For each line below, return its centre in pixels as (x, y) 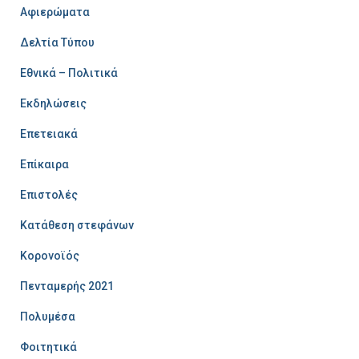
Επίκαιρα (44, 164)
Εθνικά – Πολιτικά (69, 73)
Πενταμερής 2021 (67, 286)
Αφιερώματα (55, 12)
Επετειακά (49, 133)
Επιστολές (49, 194)
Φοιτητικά (48, 347)
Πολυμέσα (48, 316)
